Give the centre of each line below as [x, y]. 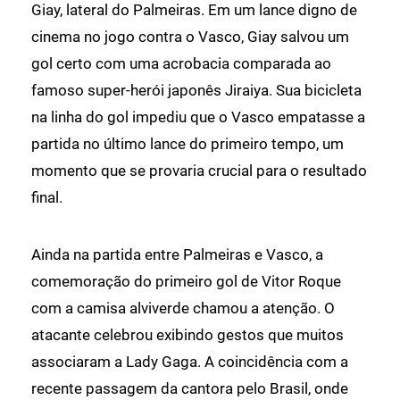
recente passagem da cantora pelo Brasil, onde [190, 388]
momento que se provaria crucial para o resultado [199, 170]
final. [47, 197]
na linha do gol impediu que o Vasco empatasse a [198, 117]
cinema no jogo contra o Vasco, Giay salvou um [190, 36]
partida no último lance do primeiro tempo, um [187, 143]
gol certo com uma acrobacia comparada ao [181, 63]
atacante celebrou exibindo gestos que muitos [187, 334]
